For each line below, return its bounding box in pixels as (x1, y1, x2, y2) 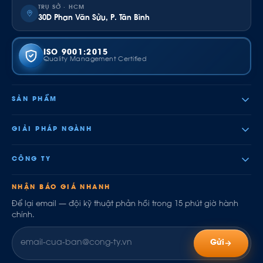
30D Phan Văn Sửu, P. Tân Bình (38, 14, 150, 22)
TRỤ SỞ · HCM (38, 4, 85, 11)
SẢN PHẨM (12, 96, 58, 103)
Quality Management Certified (43, 56, 147, 63)
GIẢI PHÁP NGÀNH (12, 126, 93, 133)
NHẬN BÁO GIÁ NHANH (12, 184, 111, 191)
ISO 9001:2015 (43, 48, 109, 56)
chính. (12, 211, 35, 219)
